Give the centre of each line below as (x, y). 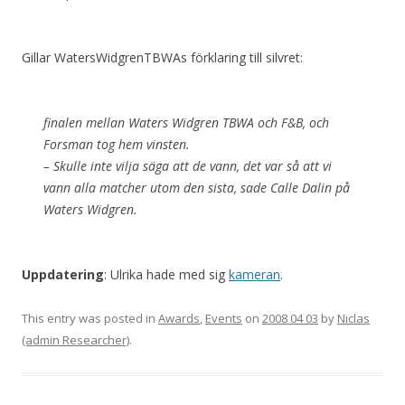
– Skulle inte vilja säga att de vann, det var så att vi (188, 166)
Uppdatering (63, 274)
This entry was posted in (90, 318)
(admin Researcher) (75, 340)
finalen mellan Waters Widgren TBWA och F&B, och (186, 122)
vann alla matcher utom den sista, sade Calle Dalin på (197, 188)
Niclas (353, 318)
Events (224, 318)
